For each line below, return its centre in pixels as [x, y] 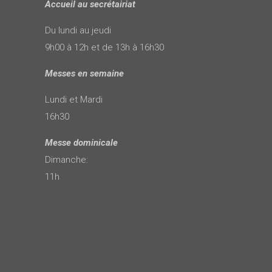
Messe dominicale [81, 142]
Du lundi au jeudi [78, 30]
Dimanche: [66, 159]
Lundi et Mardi [74, 99]
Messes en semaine [84, 73]
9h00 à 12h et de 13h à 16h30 [104, 47]
